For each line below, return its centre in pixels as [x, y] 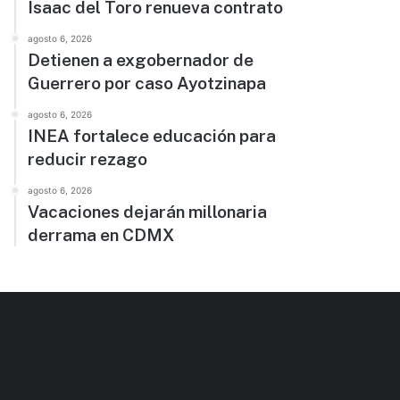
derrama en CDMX [101, 235]
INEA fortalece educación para [152, 136]
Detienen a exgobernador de [141, 60]
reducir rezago [88, 159]
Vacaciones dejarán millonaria [148, 212]
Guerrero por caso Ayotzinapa [147, 83]
